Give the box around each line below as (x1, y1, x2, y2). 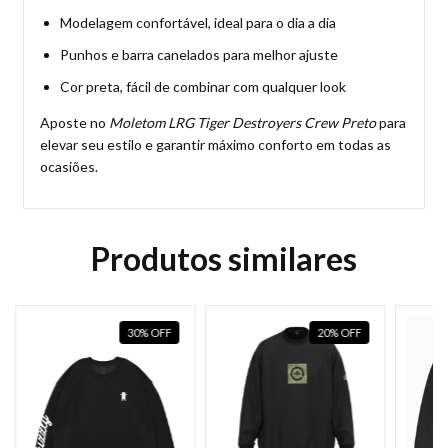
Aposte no (40, 114, 109, 132)
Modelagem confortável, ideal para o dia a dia (60, 14, 336, 32)
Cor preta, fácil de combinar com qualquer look (60, 78, 346, 96)
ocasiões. (40, 158, 98, 176)
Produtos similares (91, 239, 357, 279)
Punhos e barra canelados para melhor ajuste (60, 46, 338, 64)
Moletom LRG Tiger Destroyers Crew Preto (109, 114, 376, 132)
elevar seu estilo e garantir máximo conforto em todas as (40, 136, 391, 154)
